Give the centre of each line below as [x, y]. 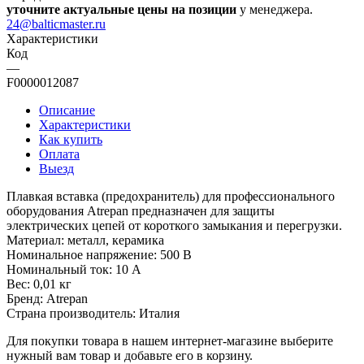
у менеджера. [275, 9]
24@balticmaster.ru [56, 24]
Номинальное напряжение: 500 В [99, 254]
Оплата [59, 154]
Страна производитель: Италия [93, 313]
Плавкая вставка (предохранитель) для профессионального [171, 196]
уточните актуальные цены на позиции [121, 9]
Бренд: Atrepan [47, 298]
